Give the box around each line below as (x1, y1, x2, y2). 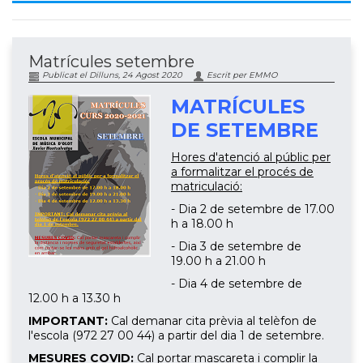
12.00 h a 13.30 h (28, 291, 121, 306)
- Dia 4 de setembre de (171, 276, 302, 292)
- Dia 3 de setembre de (171, 239, 301, 254)
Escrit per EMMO (204, 70, 277, 81)
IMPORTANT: (28, 314, 108, 329)
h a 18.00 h (171, 216, 233, 232)
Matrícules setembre (28, 52, 194, 72)
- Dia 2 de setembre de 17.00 (171, 202, 335, 217)
